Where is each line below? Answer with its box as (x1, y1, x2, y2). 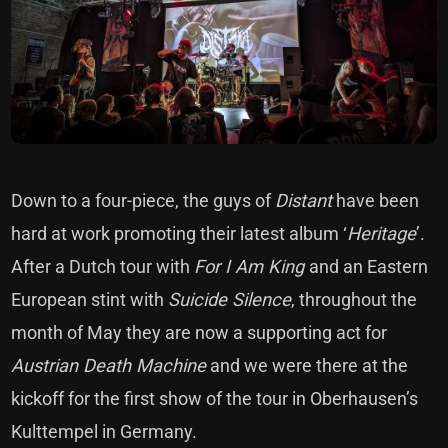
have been (332, 190, 420, 212)
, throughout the (291, 289, 418, 311)
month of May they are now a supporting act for (11, 322, 388, 344)
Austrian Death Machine (11, 355, 207, 377)
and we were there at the (206, 355, 409, 377)
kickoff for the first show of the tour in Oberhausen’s (11, 388, 419, 410)
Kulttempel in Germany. (11, 421, 198, 443)
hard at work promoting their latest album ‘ (11, 223, 348, 245)
